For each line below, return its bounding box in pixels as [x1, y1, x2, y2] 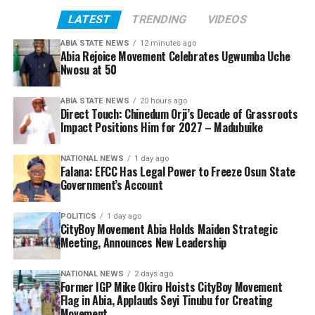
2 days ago [134, 269, 173, 279]
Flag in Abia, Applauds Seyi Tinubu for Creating [60, 292, 273, 309]
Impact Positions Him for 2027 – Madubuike [60, 119, 263, 136]
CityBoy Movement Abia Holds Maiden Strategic [60, 221, 278, 238]
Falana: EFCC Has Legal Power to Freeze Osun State [60, 163, 295, 181]
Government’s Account [60, 176, 163, 194]
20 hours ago [139, 96, 187, 106]
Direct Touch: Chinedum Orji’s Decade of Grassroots [60, 105, 298, 123]
